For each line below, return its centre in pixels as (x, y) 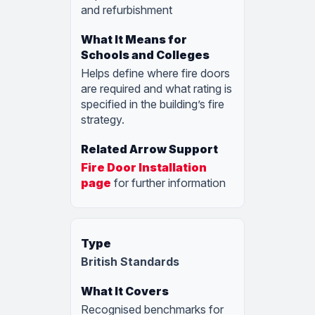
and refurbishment (127, 10)
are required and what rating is (156, 89)
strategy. (103, 120)
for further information (168, 183)
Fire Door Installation (144, 168)
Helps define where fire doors (155, 73)
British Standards (130, 262)
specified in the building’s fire (153, 104)
